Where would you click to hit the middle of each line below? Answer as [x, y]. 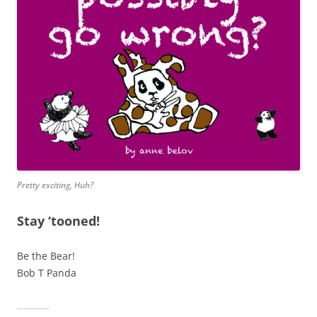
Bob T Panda [47, 273]
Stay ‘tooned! [58, 221]
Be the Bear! [46, 256]
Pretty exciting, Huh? [55, 185]
